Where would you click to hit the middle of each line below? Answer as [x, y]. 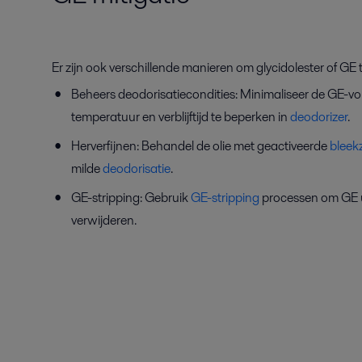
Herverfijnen [104, 145]
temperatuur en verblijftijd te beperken [173, 116]
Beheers [93, 94]
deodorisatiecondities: [178, 94]
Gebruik [168, 197]
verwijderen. [104, 220]
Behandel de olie [186, 145]
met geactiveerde [280, 145]
